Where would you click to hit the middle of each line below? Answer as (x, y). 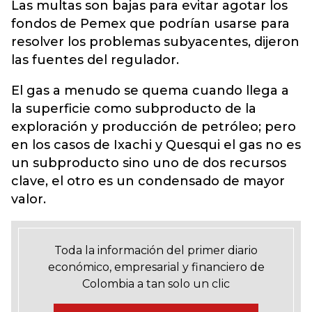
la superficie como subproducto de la (134, 109)
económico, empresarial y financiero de (156, 267)
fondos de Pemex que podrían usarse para (150, 24)
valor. (29, 199)
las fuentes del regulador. (95, 60)
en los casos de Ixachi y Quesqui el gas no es (156, 145)
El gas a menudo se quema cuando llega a (150, 91)
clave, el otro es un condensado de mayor (148, 181)
